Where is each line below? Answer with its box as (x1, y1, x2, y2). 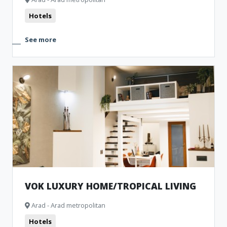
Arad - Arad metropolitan (30, 201, 105, 210)
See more (25, 35, 56, 44)
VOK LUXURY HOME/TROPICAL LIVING (25, 180, 196, 192)
